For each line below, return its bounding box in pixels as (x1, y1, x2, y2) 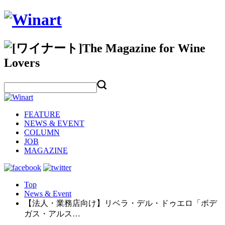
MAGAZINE (24, 146, 68, 155)
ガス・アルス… (24, 209, 80, 218)
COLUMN (24, 128, 60, 137)
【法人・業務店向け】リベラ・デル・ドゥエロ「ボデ (24, 198, 217, 207)
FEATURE (24, 109, 60, 119)
